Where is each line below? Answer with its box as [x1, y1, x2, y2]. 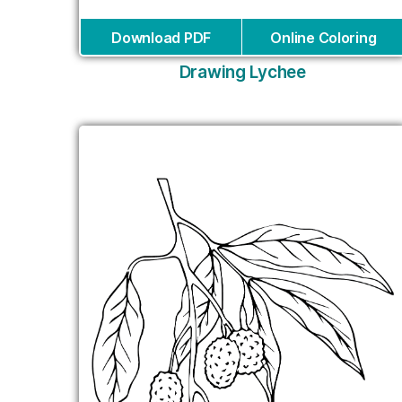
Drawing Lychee [179, 62, 306, 83]
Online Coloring [270, 29, 377, 48]
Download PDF [111, 29, 211, 48]
